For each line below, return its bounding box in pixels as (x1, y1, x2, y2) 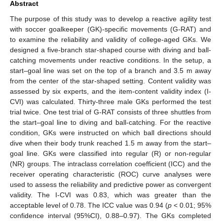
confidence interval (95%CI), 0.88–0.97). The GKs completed (10, 211, 211, 220)
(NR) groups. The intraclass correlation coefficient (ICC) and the (10, 159, 211, 168)
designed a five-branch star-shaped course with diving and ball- (10, 45, 211, 54)
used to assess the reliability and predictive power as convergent (10, 180, 211, 188)
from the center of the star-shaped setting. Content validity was (10, 76, 211, 85)
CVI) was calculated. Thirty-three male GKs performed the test (10, 97, 211, 106)
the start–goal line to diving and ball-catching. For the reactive (10, 118, 211, 126)
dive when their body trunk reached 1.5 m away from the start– (10, 139, 211, 147)
